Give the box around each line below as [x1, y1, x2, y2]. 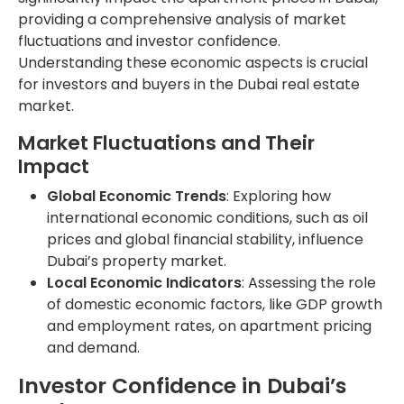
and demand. [47, 336, 140, 358]
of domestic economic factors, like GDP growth [47, 293, 382, 315]
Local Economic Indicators [47, 271, 242, 293]
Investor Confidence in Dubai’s [18, 370, 346, 400]
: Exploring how [226, 185, 331, 207]
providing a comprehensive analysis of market [18, 8, 346, 30]
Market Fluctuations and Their [18, 128, 315, 157]
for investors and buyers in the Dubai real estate [18, 73, 360, 95]
